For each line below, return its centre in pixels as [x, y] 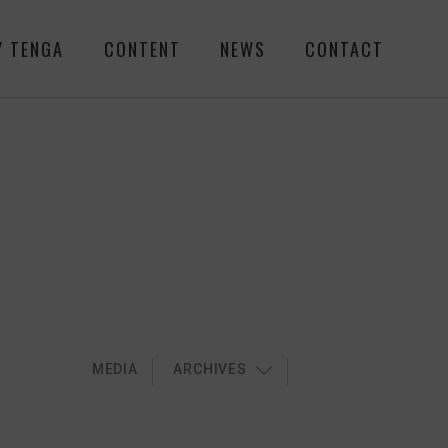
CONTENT [142, 48]
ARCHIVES [210, 369]
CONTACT [345, 48]
